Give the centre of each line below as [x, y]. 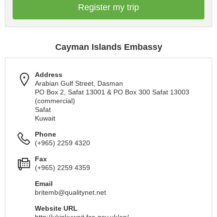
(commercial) [55, 101]
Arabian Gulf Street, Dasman [79, 83]
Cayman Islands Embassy [108, 47]
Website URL [56, 208]
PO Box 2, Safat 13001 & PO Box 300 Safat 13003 [112, 92]
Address [49, 75]
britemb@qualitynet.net [70, 192]
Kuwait [45, 118]
